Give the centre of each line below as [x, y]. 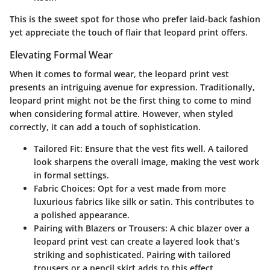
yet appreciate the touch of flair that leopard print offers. [129, 32]
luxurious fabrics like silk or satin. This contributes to [144, 202]
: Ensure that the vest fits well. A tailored [164, 149]
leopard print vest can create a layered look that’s [137, 241]
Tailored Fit [57, 149]
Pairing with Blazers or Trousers [99, 228]
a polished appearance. [82, 215]
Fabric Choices [63, 188]
